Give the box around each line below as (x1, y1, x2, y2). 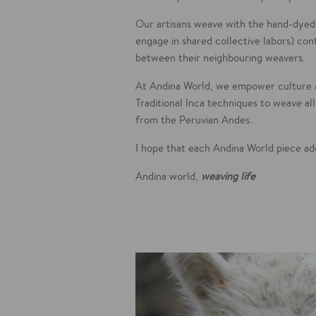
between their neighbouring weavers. (135, 51, 308, 65)
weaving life (201, 169, 255, 183)
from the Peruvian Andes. (135, 113, 253, 127)
